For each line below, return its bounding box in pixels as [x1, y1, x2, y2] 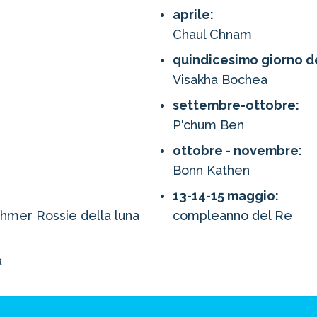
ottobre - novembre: [173, 143, 302, 158]
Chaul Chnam [173, 27, 252, 42]
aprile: [173, 7, 214, 22]
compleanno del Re [173, 208, 292, 223]
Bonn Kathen [173, 163, 250, 178]
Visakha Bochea [173, 72, 267, 87]
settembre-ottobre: [173, 98, 299, 113]
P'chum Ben [173, 117, 244, 132]
